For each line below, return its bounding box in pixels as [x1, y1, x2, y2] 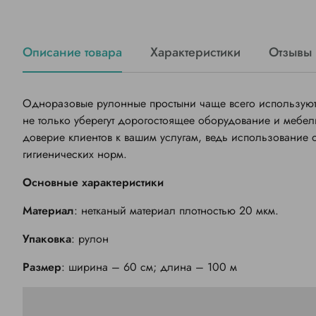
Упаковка [23, 231, 71, 248]
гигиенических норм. [23, 146, 127, 163]
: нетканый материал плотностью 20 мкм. [74, 202, 279, 219]
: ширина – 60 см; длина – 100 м [61, 259, 237, 276]
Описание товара [23, 43, 122, 62]
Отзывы [269, 43, 312, 62]
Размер [23, 259, 61, 276]
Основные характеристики [23, 174, 164, 191]
